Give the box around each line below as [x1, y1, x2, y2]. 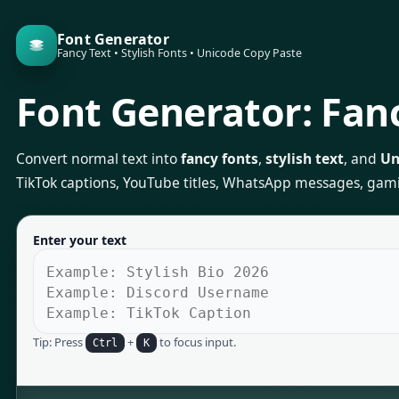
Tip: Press [33, 334, 85, 350]
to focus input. [157, 334, 236, 350]
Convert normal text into [16, 149, 181, 168]
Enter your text [33, 232, 126, 248]
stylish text [265, 149, 344, 168]
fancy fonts [181, 149, 258, 168]
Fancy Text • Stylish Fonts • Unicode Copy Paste [57, 45, 302, 61]
